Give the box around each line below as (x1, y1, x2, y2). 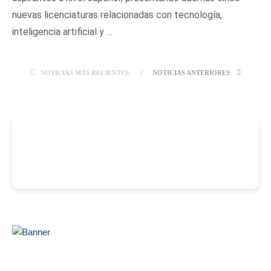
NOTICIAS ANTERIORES (152, 69, 232, 76)
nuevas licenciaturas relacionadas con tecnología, (12, 9, 222, 21)
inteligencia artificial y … (12, 26, 113, 38)
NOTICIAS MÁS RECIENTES (40, 69, 129, 76)
